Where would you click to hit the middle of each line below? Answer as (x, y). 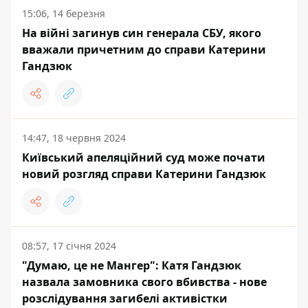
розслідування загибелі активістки (125, 298)
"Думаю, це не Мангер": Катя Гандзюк (132, 265)
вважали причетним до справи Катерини (144, 49)
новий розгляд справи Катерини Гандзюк (144, 174)
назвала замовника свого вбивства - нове (144, 282)
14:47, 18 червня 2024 (74, 138)
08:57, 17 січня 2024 (69, 246)
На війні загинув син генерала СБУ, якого (142, 33)
